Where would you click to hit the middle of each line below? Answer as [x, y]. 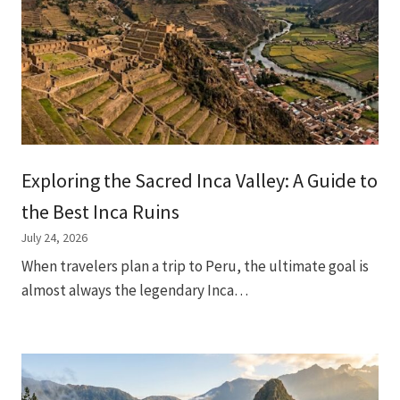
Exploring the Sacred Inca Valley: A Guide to [200, 180]
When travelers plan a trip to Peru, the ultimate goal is [195, 267]
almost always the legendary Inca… [135, 291]
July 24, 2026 [54, 237]
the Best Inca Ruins [100, 211]
